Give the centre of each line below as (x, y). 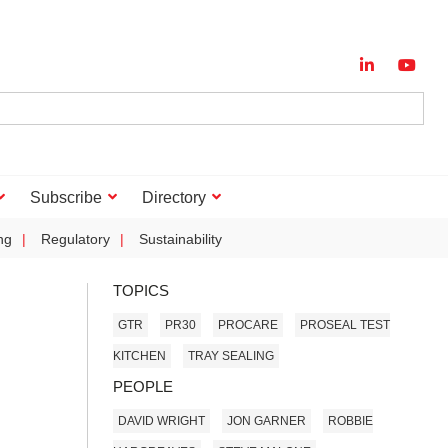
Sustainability (180, 239)
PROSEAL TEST (345, 324)
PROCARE (248, 324)
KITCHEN (139, 355)
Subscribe (66, 197)
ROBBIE (350, 420)
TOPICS (141, 290)
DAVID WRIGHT (161, 420)
